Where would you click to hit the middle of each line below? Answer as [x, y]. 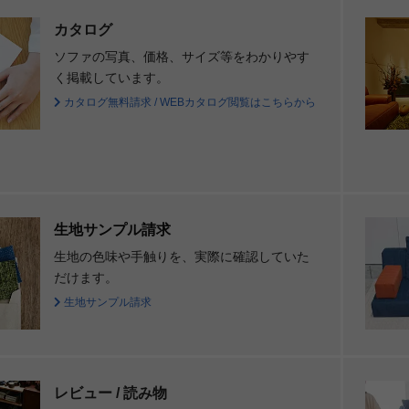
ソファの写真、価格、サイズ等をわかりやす [181, 57]
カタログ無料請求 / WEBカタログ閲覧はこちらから [188, 103]
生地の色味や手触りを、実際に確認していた [181, 257]
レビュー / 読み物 [110, 393]
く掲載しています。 [111, 78]
